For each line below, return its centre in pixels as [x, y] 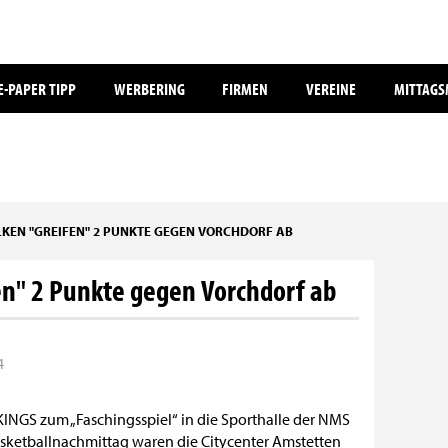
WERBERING [149, 89]
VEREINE [330, 89]
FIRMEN [245, 89]
